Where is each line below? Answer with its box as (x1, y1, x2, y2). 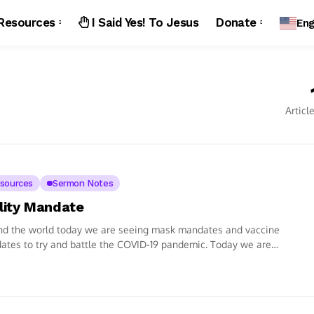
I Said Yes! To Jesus (88, 15, 199, 29)
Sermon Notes (52, 177, 114, 189)
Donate (216, 15, 257, 29)
